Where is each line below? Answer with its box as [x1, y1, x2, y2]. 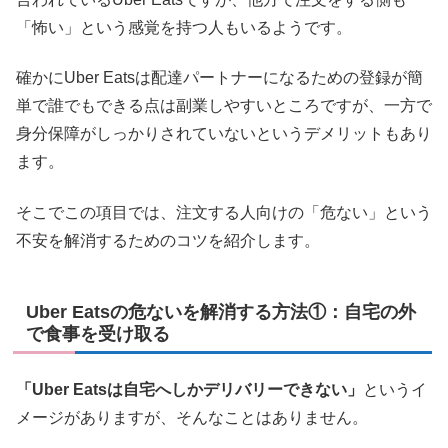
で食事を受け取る [26, 323, 170, 344]
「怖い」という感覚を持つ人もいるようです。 [16, 18, 352, 36]
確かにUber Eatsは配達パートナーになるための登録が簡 [16, 69, 423, 87]
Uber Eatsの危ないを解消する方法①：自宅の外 [26, 301, 416, 322]
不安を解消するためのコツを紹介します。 [16, 231, 320, 249]
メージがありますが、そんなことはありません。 [16, 409, 368, 427]
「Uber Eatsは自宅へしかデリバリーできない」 [16, 381, 363, 399]
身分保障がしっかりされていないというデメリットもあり [16, 125, 432, 143]
